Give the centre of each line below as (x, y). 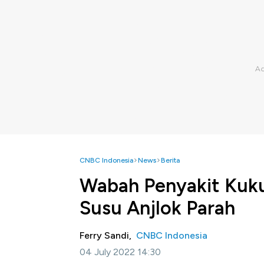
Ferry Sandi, (108, 235)
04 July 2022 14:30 (120, 252)
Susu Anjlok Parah (157, 208)
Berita (170, 160)
